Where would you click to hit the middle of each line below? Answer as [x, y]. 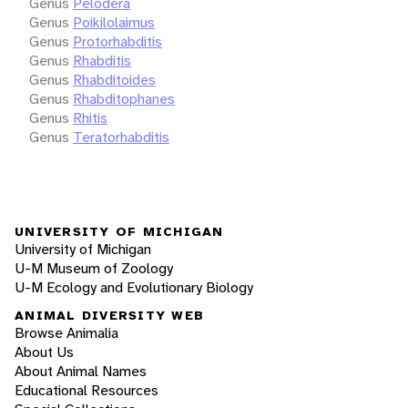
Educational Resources [87, 391]
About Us [44, 352]
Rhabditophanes [124, 98]
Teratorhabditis [121, 137]
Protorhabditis [117, 41]
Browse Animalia [66, 333]
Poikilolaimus [114, 22]
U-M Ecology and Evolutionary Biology [134, 287]
